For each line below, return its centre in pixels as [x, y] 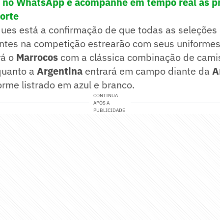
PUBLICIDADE [110, 110]
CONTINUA [106, 96]
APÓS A [102, 103]
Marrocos [38, 57]
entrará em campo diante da [149, 71]
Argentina [61, 71]
